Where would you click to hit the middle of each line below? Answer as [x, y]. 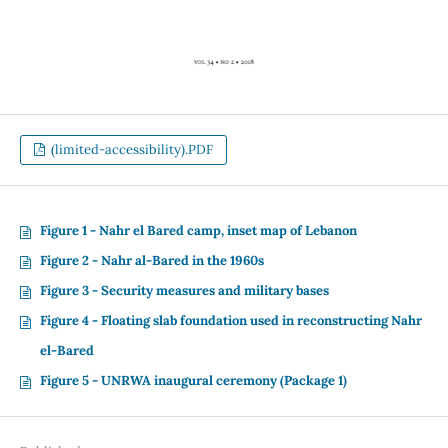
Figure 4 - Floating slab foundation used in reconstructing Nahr [230, 320]
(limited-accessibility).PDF [131, 149]
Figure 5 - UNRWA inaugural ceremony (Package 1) [193, 380]
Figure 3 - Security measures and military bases [184, 290]
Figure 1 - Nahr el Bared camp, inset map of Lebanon [198, 230]
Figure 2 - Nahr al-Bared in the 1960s [151, 260]
